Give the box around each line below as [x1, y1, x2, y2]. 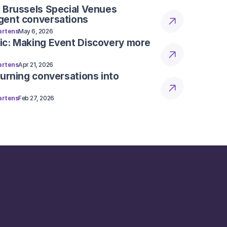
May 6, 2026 [18, 27, 53, 35]
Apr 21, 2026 [18, 61, 53, 68]
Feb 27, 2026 [18, 94, 54, 102]
